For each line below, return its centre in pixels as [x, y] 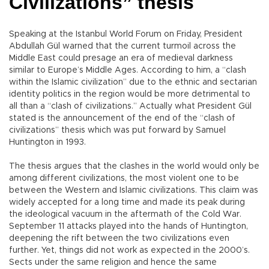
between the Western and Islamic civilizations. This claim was [134, 191]
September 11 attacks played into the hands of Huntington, [128, 227]
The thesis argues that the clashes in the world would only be [134, 167]
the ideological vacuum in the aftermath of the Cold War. [125, 215]
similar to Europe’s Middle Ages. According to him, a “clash [128, 71]
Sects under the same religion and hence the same [113, 263]
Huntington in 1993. [49, 143]
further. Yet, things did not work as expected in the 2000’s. [129, 251]
